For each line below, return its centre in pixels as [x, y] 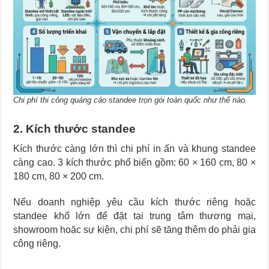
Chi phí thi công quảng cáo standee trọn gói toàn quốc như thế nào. [131, 100]
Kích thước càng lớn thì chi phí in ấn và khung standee [134, 149]
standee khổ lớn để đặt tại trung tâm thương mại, [134, 216]
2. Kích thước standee [75, 129]
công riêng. [37, 244]
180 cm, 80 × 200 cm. [59, 177]
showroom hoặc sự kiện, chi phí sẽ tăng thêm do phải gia [134, 230]
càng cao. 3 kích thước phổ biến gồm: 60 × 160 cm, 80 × [134, 163]
